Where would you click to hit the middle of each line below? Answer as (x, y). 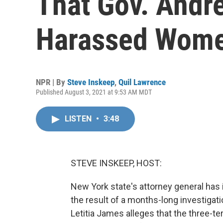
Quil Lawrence (142, 82)
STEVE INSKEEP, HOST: (116, 163)
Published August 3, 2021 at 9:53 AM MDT (94, 92)
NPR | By (52, 82)
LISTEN (79, 119)
